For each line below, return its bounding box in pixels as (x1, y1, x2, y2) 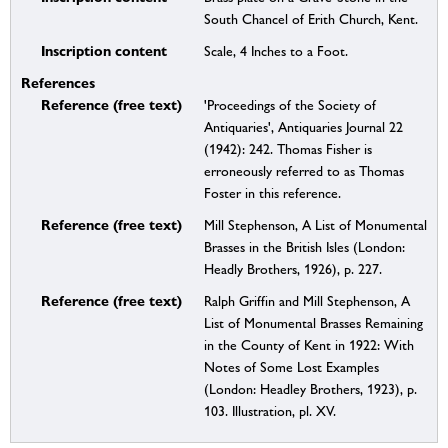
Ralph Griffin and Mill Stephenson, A (203, 293, 410, 310)
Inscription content (41, 42, 167, 60)
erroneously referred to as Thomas (203, 163, 404, 180)
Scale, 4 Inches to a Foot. (203, 43, 348, 60)
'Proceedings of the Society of (203, 97, 376, 114)
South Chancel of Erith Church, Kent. (203, 11, 418, 28)
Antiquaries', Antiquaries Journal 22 (203, 119, 403, 136)
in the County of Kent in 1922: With (203, 337, 414, 354)
